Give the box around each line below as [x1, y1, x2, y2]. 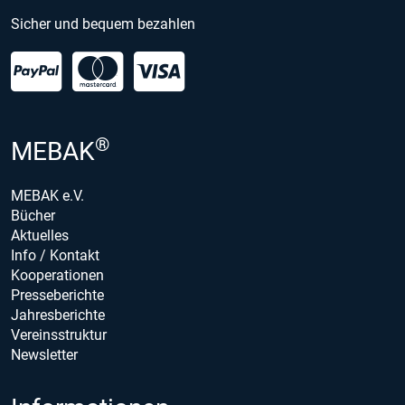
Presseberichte [11, 287, 104, 304]
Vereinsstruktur [11, 326, 107, 344]
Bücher [11, 207, 55, 224]
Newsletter [11, 346, 78, 363]
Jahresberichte [11, 306, 105, 324]
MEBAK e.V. [11, 187, 84, 204]
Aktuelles [11, 227, 69, 244]
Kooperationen [11, 267, 104, 284]
